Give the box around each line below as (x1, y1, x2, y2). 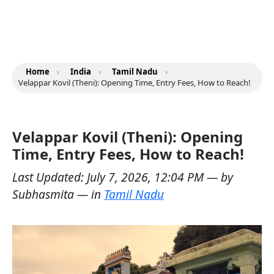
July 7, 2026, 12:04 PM (87, 169, 207, 185)
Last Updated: (12, 169, 87, 185)
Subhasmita (12, 186, 74, 202)
